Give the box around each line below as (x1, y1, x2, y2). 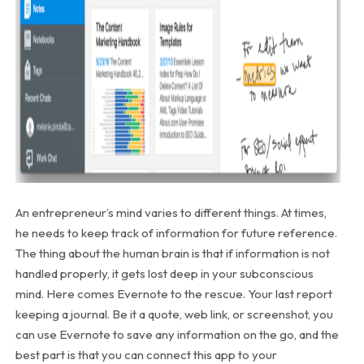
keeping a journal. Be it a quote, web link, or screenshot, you (15, 305, 333, 322)
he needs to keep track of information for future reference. (15, 224, 337, 240)
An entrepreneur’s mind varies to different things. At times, (15, 204, 327, 220)
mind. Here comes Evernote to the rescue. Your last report (15, 285, 332, 301)
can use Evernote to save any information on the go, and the (15, 326, 339, 342)
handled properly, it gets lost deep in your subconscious (15, 265, 314, 281)
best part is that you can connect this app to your (15, 346, 277, 362)
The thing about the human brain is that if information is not (15, 245, 330, 261)
